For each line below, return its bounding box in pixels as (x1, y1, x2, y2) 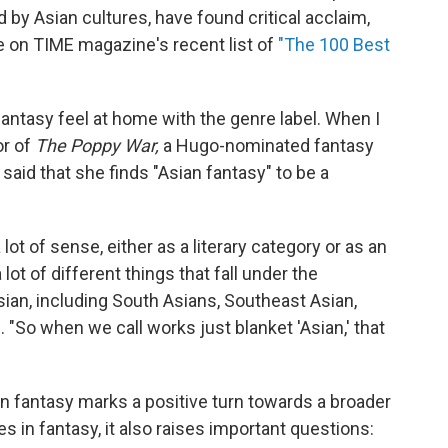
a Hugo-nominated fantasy (163, 134, 374, 156)
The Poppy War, (35, 134, 163, 156)
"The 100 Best (278, 33, 390, 55)
